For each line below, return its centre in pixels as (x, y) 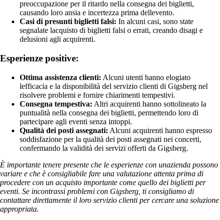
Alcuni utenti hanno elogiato (146, 77)
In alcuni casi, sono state (155, 22)
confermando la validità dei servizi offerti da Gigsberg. (104, 148)
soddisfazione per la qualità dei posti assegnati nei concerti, (110, 139)
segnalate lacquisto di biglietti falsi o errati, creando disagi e (111, 30)
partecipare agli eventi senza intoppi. (76, 121)
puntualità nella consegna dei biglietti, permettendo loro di (109, 112)
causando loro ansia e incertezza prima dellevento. (97, 13)
